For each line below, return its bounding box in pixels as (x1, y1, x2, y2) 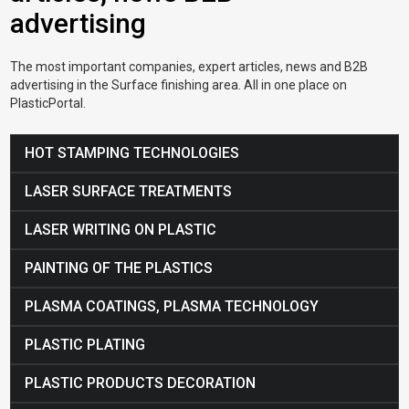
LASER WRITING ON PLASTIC (25, 221, 217, 239)
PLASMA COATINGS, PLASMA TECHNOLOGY (25, 298, 320, 316)
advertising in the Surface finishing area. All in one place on (10, 78, 348, 93)
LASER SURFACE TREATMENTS (25, 183, 233, 201)
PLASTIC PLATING (25, 336, 146, 354)
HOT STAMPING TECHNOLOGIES (25, 144, 240, 163)
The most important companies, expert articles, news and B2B (10, 59, 369, 75)
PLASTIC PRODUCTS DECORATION (25, 374, 257, 393)
